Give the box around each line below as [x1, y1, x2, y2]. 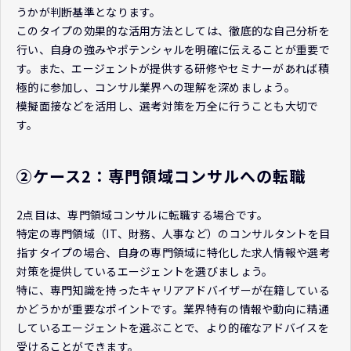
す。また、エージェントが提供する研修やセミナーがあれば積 [16, 60, 329, 77]
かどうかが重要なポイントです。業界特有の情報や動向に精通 [16, 300, 329, 317]
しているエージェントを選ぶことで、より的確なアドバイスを [16, 319, 329, 335]
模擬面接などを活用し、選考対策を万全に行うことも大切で [16, 98, 319, 114]
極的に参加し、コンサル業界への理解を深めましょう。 [16, 79, 295, 96]
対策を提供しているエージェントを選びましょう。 [16, 262, 273, 279]
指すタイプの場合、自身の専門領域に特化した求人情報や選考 [16, 244, 330, 260]
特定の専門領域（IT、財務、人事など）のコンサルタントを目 [16, 225, 331, 241]
